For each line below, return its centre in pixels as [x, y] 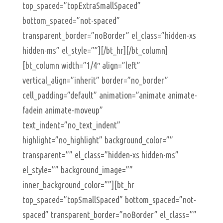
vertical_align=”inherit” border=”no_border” [95, 80]
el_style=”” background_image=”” [77, 170]
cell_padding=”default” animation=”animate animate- [110, 95]
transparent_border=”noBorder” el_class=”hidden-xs [109, 35]
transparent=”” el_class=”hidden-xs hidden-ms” [100, 155]
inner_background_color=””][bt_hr [78, 185]
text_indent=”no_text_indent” [71, 125]
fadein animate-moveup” [62, 110]
